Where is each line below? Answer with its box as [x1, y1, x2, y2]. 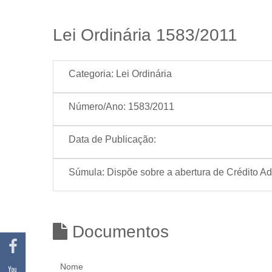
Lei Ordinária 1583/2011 [53, 25, 237, 44]
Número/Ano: [69, 101, 126, 112]
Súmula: [69, 167, 104, 177]
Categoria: [69, 69, 114, 79]
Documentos [67, 222, 169, 241]
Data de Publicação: [69, 134, 156, 144]
